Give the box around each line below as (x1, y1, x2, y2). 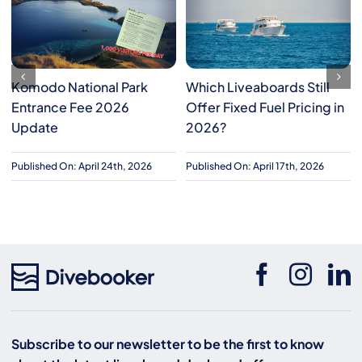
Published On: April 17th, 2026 (185, 160, 324, 173)
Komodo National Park (11, 78, 148, 95)
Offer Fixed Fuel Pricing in (185, 98, 344, 116)
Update (11, 118, 58, 136)
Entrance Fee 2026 (11, 98, 129, 116)
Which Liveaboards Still (185, 78, 330, 95)
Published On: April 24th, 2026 (11, 160, 152, 173)
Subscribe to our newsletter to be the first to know (11, 335, 324, 352)
